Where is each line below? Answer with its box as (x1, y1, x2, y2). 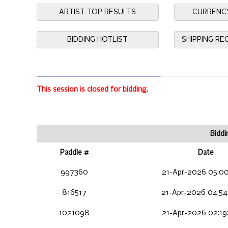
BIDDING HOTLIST (67, 36, 128, 43)
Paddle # (60, 149, 89, 157)
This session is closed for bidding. (37, 86, 148, 94)
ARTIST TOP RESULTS (59, 9, 136, 16)
